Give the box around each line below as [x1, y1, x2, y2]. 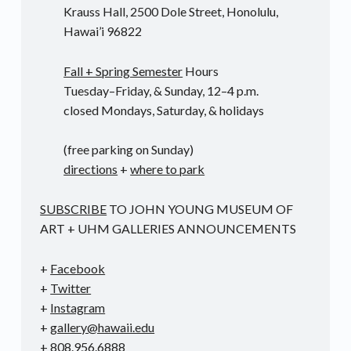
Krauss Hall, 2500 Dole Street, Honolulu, [63, 3, 279, 19]
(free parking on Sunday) [63, 142, 194, 157]
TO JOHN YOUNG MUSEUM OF [107, 201, 294, 217]
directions [63, 161, 118, 177]
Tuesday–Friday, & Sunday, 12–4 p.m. [63, 82, 259, 98]
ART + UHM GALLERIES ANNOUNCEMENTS [40, 221, 297, 237]
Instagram [50, 300, 106, 316]
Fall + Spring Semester [63, 63, 183, 78]
